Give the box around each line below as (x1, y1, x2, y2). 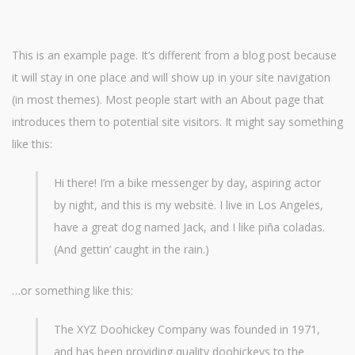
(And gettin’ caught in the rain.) (54, 242, 209, 257)
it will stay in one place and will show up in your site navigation (12, 70, 330, 85)
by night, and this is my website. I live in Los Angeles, (54, 197, 323, 212)
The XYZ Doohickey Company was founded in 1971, (54, 322, 320, 337)
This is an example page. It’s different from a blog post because (12, 48, 337, 63)
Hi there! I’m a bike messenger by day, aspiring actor (54, 175, 321, 190)
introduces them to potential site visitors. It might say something (12, 114, 343, 129)
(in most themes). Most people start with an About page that (12, 92, 324, 107)
